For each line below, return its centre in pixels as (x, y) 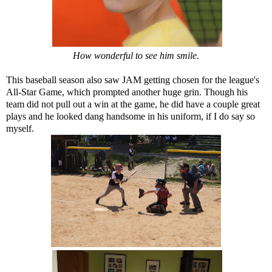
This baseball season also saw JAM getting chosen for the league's (133, 80)
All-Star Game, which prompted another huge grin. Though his (127, 92)
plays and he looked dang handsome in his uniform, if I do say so (131, 116)
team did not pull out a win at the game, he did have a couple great (133, 104)
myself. (20, 128)
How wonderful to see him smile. (136, 56)
